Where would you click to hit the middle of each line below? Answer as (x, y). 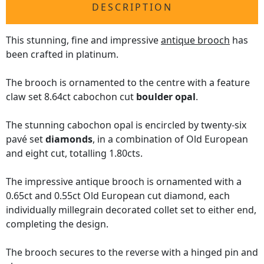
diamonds (69, 139)
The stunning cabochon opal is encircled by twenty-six (126, 125)
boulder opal (166, 97)
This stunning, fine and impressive (83, 40)
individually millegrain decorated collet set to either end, (131, 210)
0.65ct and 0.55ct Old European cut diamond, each (118, 196)
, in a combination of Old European (170, 139)
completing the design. (57, 224)
